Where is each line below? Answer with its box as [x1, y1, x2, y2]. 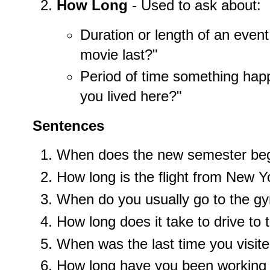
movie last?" [80, 46, 158, 63]
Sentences [33, 117, 104, 134]
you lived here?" [80, 88, 182, 105]
